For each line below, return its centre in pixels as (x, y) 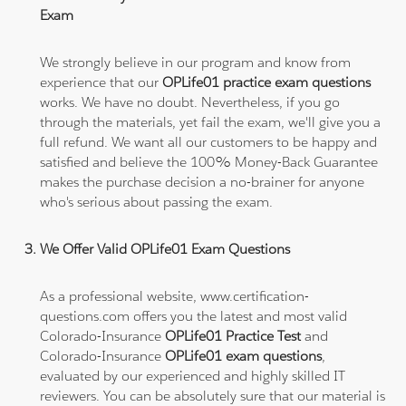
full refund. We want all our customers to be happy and (209, 141)
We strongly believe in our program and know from (196, 62)
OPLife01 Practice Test (235, 335)
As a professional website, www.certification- (175, 295)
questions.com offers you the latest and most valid (194, 315)
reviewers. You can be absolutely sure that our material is (213, 395)
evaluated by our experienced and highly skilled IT (193, 375)
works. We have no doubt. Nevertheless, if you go (190, 101)
